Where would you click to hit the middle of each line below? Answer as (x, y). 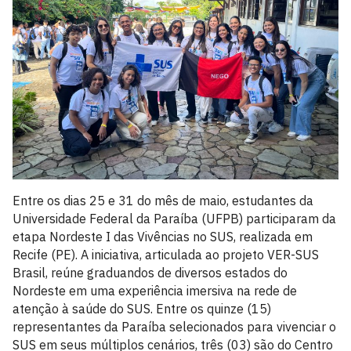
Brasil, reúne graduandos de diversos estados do (150, 273)
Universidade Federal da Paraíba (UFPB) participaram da (174, 219)
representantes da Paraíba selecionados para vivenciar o (174, 327)
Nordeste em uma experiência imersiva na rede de (155, 291)
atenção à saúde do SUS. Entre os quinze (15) (142, 309)
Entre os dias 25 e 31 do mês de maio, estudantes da (163, 201)
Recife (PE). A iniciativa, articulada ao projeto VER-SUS (166, 255)
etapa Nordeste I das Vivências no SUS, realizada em (163, 237)
